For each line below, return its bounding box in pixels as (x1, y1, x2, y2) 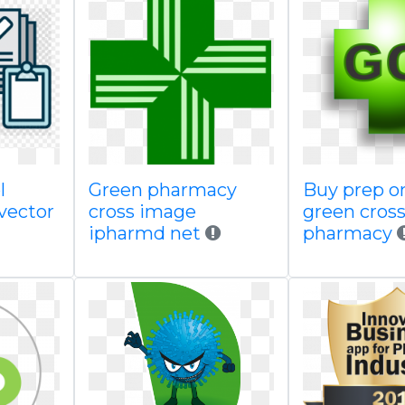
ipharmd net (88, 222, 201, 244)
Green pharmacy (88, 179, 237, 201)
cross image (88, 201, 196, 222)
